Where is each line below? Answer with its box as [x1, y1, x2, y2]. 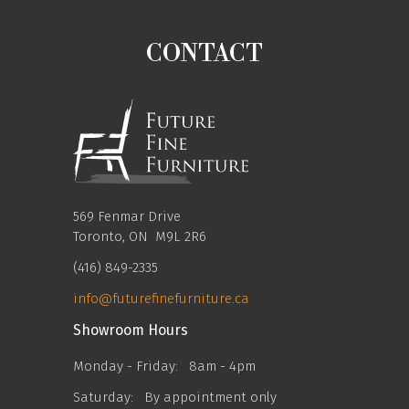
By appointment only [144, 389, 277, 405]
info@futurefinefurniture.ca [73, 290, 249, 307]
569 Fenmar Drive [73, 208, 181, 225]
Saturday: [73, 389, 133, 405]
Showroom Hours [73, 321, 188, 339]
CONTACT [145, 39, 264, 68]
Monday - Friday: [73, 358, 178, 374]
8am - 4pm [189, 358, 256, 374]
